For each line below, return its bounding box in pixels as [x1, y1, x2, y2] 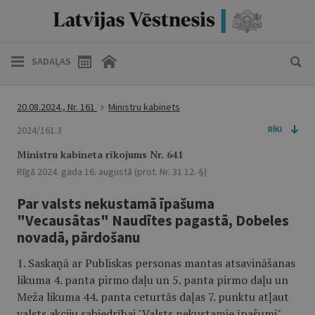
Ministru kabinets [108, 101, 180, 113]
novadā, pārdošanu [17, 228, 141, 247]
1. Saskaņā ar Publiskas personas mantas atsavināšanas [17, 255, 295, 271]
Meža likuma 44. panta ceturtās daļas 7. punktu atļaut [17, 289, 289, 304]
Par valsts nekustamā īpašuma [17, 194, 214, 213]
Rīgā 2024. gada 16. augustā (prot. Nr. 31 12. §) [17, 165, 207, 178]
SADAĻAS [32, 55, 71, 67]
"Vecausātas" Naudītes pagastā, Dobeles [17, 211, 289, 230]
